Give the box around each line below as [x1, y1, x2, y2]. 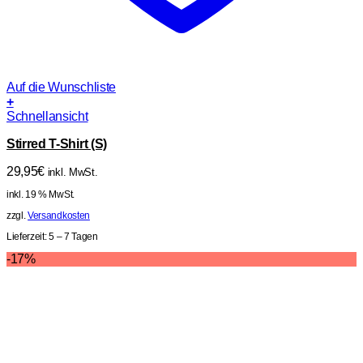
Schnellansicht [6, 109, 88, 124]
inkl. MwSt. [47, 166, 98, 179]
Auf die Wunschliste [6, 80, 116, 95]
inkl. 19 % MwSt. [6, 189, 75, 201]
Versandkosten [28, 210, 90, 222]
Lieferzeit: [6, 231, 49, 243]
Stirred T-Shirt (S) [6, 137, 107, 152]
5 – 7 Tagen [49, 231, 98, 243]
